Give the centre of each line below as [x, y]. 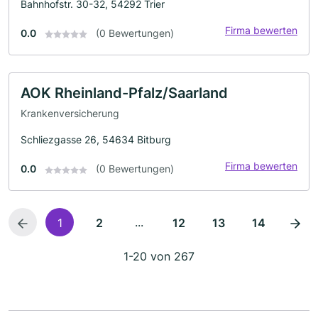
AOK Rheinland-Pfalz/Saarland [124, 93]
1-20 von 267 [159, 257]
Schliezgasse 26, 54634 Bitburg [96, 140]
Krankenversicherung [70, 114]
